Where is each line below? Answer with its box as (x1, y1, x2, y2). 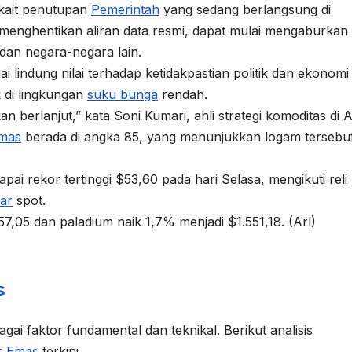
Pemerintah (91, 2, 159, 18)
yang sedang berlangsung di (159, 2, 331, 18)
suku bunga (87, 86, 158, 103)
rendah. (158, 86, 207, 103)
